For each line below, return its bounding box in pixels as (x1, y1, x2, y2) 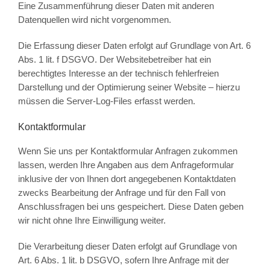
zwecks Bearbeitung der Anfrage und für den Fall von (17, 187, 225, 198)
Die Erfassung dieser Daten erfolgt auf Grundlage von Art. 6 (17, 40, 251, 51)
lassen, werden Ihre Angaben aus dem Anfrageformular (17, 160, 234, 171)
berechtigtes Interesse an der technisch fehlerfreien (17, 68, 219, 79)
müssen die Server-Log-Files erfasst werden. (17, 96, 195, 107)
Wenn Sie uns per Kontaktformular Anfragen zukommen (17, 146, 237, 157)
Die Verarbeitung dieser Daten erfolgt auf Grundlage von (17, 241, 237, 252)
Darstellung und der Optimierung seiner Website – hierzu (17, 82, 240, 93)
